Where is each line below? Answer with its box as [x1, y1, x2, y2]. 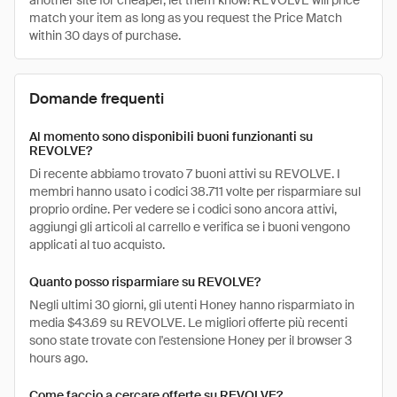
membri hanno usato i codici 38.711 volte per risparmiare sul [29, 183, 361, 199]
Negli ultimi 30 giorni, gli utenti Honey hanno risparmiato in [29, 297, 354, 313]
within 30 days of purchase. [29, 27, 181, 43]
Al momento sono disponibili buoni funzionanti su [29, 128, 313, 144]
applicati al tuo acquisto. [29, 237, 165, 253]
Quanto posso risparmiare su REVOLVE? [29, 274, 261, 290]
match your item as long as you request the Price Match [29, 10, 342, 26]
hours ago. [29, 350, 88, 366]
